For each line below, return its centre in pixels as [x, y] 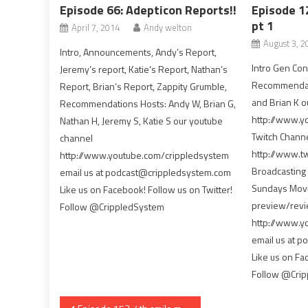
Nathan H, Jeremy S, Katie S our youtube [142, 121]
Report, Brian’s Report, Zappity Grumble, [144, 86]
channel [77, 138]
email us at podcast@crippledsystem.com [146, 172]
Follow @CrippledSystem [112, 207]
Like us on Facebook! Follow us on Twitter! [146, 189]
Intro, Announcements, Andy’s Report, [139, 52]
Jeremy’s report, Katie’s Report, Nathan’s [144, 69]
